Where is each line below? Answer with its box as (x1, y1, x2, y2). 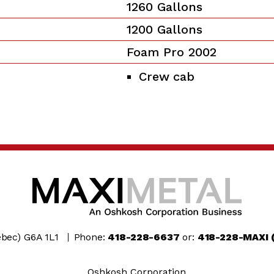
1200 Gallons (127, 21, 203, 37)
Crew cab (139, 68, 194, 84)
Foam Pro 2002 (127, 44, 217, 59)
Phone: (73, 231, 108, 243)
